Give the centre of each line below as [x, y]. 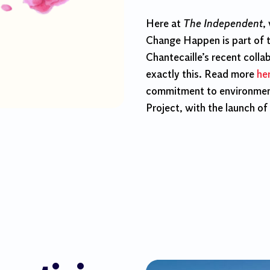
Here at [165, 24]
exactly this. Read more [201, 75]
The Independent [223, 24]
